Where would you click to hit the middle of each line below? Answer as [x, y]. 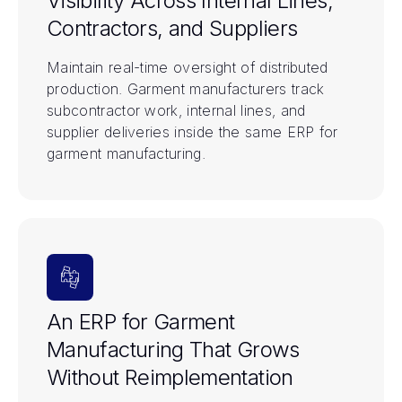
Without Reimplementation [170, 377]
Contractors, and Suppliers [172, 28]
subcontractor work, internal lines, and [176, 110]
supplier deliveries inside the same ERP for [192, 131]
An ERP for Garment [141, 321]
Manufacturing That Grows [173, 349]
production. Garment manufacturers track [186, 88]
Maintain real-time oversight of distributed [188, 67]
